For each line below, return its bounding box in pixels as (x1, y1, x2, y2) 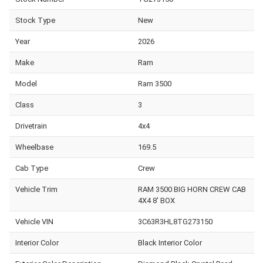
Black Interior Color (137, 238, 202, 247)
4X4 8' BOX (137, 195, 175, 205)
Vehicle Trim (15, 184, 58, 194)
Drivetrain (15, 121, 47, 130)
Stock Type (15, 15, 55, 25)
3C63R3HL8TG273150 (137, 217, 213, 226)
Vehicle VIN (15, 217, 53, 226)
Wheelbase (15, 142, 53, 151)
